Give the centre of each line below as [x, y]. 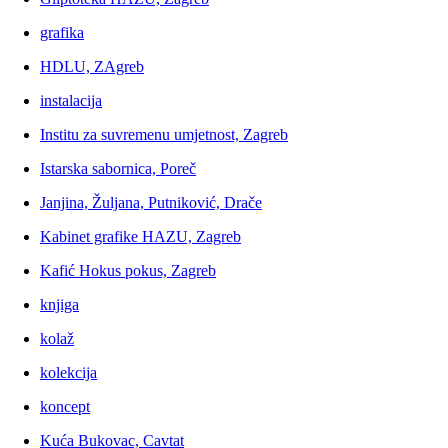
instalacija [71, 101]
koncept [65, 407]
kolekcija [68, 373]
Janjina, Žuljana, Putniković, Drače [151, 203]
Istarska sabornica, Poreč [118, 169]
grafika [62, 33]
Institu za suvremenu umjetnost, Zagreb [164, 135]
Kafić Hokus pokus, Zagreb [128, 271]
